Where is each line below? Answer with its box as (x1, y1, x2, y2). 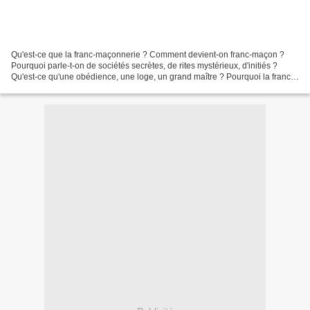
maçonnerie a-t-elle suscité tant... (11, 82, 135, 93)
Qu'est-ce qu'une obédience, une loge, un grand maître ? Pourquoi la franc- (11, 71, 293, 82)
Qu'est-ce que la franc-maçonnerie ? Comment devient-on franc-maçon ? (11, 49, 284, 60)
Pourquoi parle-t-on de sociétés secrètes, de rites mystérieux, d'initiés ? (11, 60, 277, 71)
